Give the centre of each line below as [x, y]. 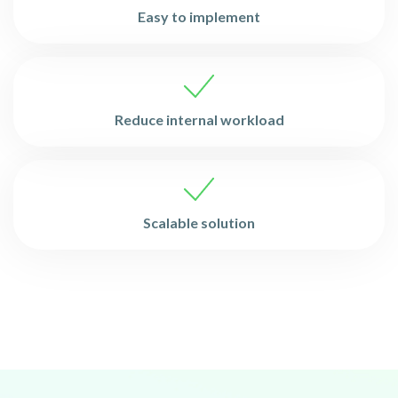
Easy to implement [199, 16]
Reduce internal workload [199, 119]
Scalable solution [199, 223]
